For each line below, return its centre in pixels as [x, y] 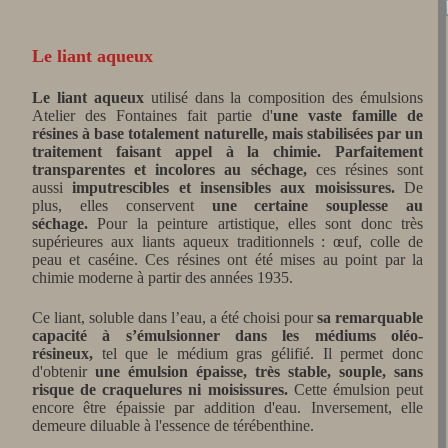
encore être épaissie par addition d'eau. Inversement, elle [227, 407]
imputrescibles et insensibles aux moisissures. [233, 187]
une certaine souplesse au [317, 205]
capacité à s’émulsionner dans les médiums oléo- [227, 335]
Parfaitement [379, 151]
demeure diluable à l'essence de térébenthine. [173, 425]
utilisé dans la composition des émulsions [283, 97]
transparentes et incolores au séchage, [174, 169]
